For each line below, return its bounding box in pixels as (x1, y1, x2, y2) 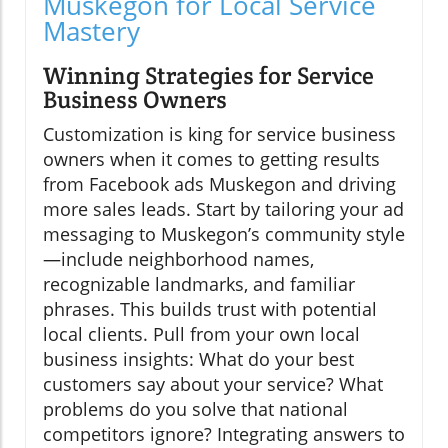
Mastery (43, 13, 140, 50)
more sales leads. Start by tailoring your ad (43, 197, 404, 222)
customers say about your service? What (43, 372, 383, 397)
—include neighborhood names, (43, 247, 314, 272)
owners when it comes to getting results (43, 147, 380, 172)
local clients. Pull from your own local (43, 322, 360, 347)
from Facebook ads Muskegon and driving (43, 172, 396, 197)
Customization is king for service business (43, 122, 396, 147)
